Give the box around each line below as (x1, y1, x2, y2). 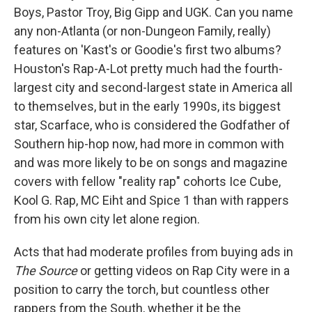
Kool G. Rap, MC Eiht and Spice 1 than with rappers (14, 193, 289, 208)
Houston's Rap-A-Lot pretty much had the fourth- (14, 61, 283, 77)
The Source (14, 263, 77, 279)
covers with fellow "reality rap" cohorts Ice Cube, (14, 174, 281, 189)
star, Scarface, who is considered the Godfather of (14, 118, 290, 133)
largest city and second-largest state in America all (14, 80, 292, 95)
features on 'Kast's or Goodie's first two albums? (14, 42, 281, 58)
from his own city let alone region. (14, 212, 200, 227)
